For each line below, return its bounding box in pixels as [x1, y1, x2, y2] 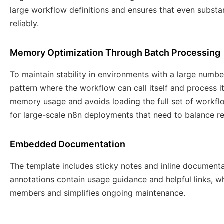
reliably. [10, 18, 39, 29]
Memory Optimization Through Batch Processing [10, 47, 220, 58]
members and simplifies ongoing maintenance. [10, 188, 185, 198]
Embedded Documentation [10, 139, 125, 150]
